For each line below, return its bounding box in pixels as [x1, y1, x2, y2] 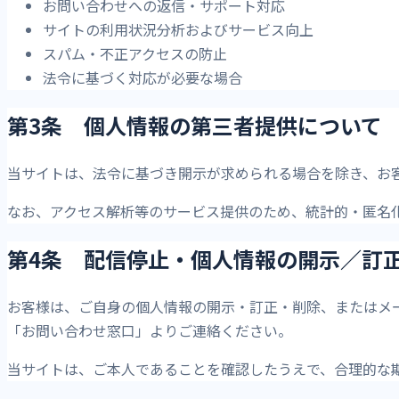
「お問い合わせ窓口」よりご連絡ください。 [7, 319, 292, 341]
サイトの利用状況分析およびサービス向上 [43, 19, 313, 41]
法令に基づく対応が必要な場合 [43, 67, 242, 89]
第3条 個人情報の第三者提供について [7, 110, 382, 142]
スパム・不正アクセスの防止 [43, 43, 227, 65]
